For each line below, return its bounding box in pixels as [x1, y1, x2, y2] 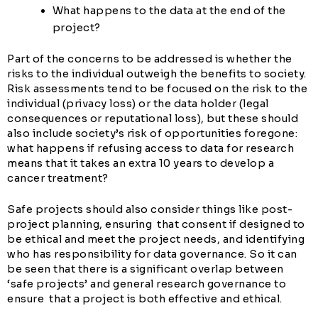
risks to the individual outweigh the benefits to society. [7, 67, 307, 80]
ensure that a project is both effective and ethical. [7, 292, 285, 306]
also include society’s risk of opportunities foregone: [7, 126, 297, 140]
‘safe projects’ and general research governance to [7, 278, 286, 291]
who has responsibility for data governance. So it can [7, 248, 297, 261]
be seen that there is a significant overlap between [7, 263, 284, 276]
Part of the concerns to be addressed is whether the [7, 52, 292, 65]
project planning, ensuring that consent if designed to [7, 218, 305, 231]
